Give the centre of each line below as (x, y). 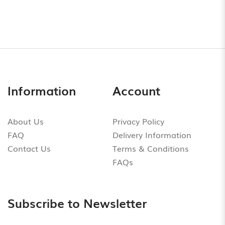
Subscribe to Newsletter (77, 202)
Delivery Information (152, 134)
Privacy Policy (138, 121)
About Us (26, 121)
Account (136, 90)
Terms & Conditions (151, 148)
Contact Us (29, 148)
